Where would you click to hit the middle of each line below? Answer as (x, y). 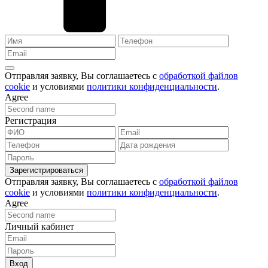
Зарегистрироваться (46, 170)
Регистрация (31, 121)
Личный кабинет (39, 227)
